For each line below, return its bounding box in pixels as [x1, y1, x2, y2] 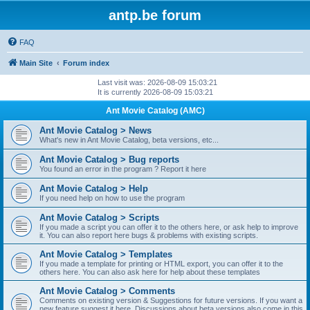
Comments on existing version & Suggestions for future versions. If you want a [39, 296, 302, 304]
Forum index [63, 59, 109, 67]
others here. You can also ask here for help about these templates [39, 268, 260, 276]
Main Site [19, 59, 53, 67]
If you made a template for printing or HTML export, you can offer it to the [39, 259, 283, 268]
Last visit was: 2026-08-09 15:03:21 [98, 78, 217, 86]
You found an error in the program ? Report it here [39, 165, 206, 173]
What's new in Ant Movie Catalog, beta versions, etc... [39, 136, 219, 144]
